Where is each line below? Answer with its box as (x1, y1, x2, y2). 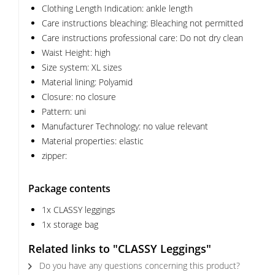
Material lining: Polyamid (42, 76, 133, 88)
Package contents (28, 182, 110, 195)
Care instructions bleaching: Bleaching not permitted (42, 17, 243, 29)
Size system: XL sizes (42, 61, 122, 73)
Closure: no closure (42, 91, 116, 103)
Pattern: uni (42, 106, 86, 117)
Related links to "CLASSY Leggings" (28, 241, 211, 256)
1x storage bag (42, 219, 98, 230)
